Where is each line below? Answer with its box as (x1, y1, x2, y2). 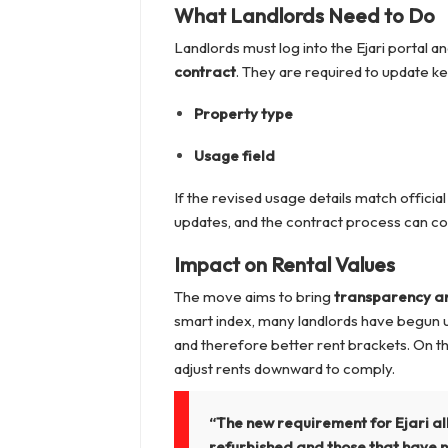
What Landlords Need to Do (173, 3, 435, 29)
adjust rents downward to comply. (173, 359, 395, 379)
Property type (193, 104, 293, 124)
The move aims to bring (173, 287, 334, 307)
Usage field (193, 146, 275, 166)
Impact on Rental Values (173, 252, 395, 278)
